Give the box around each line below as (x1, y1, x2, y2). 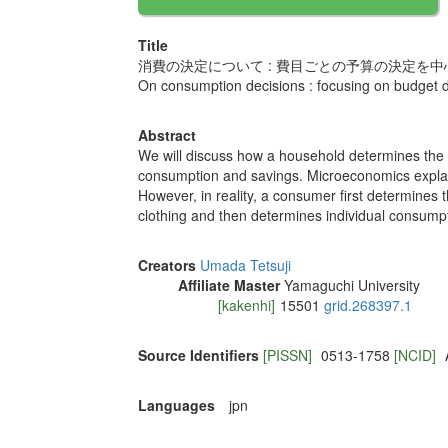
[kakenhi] (217, 295, 275, 316)
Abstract (137, 125, 196, 146)
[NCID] (393, 345, 440, 366)
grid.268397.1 (323, 295, 412, 316)
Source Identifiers (137, 345, 259, 366)
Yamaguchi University (283, 275, 420, 296)
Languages (137, 395, 215, 416)
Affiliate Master (177, 275, 280, 296)
